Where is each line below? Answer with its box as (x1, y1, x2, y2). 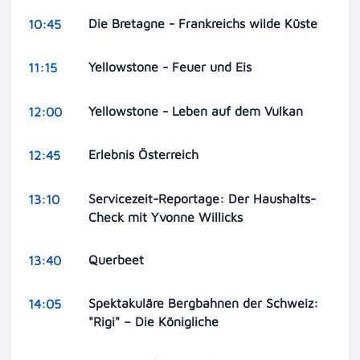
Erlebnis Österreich (88, 147, 202, 162)
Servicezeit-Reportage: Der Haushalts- (88, 190, 316, 206)
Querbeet (88, 252, 148, 267)
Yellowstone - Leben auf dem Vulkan (88, 103, 307, 118)
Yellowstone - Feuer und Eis (88, 59, 256, 75)
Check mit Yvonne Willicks (88, 209, 247, 224)
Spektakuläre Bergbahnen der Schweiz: (88, 296, 318, 311)
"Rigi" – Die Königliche (88, 314, 223, 329)
